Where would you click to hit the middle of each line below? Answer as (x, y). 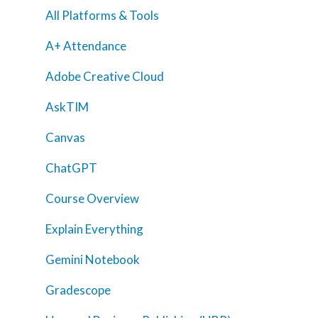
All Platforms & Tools (102, 16)
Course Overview (92, 199)
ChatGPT (71, 168)
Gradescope (78, 290)
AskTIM (67, 107)
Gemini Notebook (93, 260)
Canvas (65, 138)
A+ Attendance (86, 46)
